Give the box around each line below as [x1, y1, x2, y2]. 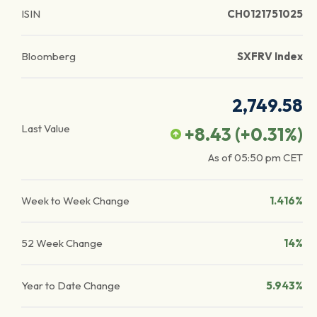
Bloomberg [21, 50, 76, 63]
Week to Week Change [21, 194, 129, 207]
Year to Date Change [21, 279, 120, 292]
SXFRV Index [237, 50, 303, 63]
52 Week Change [21, 236, 103, 250]
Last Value [21, 122, 70, 135]
